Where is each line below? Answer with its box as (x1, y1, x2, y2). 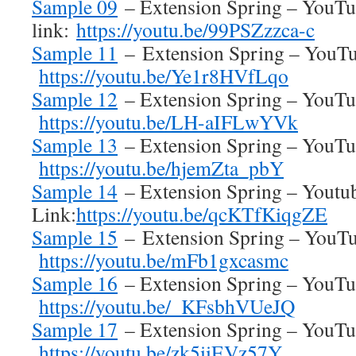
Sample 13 (32, 131, 118, 158)
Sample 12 (32, 85, 118, 112)
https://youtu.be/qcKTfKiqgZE (76, 200, 327, 227)
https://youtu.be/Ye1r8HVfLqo (39, 62, 288, 89)
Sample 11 (32, 39, 118, 66)
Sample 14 (32, 177, 118, 204)
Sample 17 (32, 315, 118, 342)
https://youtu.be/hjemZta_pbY (39, 154, 284, 181)
